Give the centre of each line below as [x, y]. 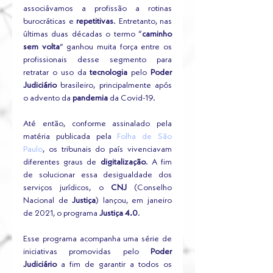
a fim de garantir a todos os [114, 265]
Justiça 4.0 [118, 214]
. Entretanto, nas [143, 22]
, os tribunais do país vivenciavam [107, 150]
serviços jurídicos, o [63, 188]
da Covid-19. [132, 98]
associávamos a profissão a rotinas [97, 9]
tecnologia [107, 73]
